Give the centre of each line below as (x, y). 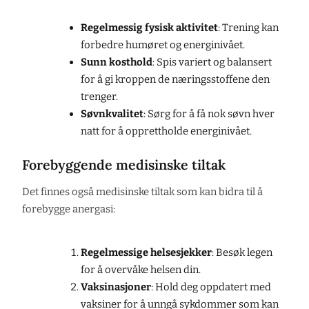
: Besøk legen (242, 253)
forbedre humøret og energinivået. (162, 45)
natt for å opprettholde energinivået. (166, 131)
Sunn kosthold (116, 62)
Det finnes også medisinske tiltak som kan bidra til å (142, 191)
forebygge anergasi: (69, 209)
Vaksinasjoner (116, 287)
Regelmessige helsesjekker (146, 253)
